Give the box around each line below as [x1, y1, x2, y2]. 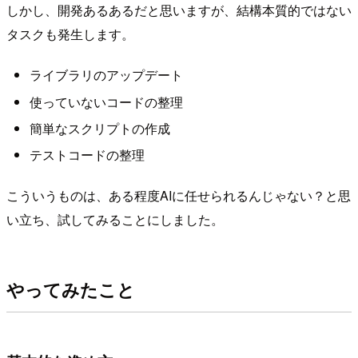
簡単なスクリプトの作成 [29, 119, 170, 138]
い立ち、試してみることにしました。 [6, 209, 224, 229]
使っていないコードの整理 [29, 92, 183, 111]
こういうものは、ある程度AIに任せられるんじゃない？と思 [6, 185, 351, 205]
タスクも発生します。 [6, 24, 134, 43]
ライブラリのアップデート [29, 66, 183, 85]
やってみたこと [6, 276, 135, 303]
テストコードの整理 [29, 145, 145, 165]
